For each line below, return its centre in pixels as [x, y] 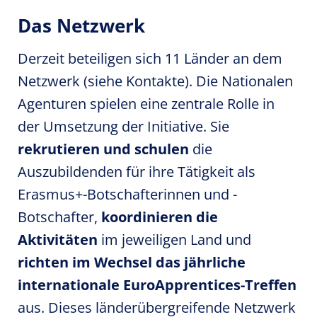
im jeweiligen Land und [174, 240]
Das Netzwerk [81, 25]
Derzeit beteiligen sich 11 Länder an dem [150, 58]
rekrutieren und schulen [103, 149]
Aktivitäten [58, 240]
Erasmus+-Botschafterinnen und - [127, 194]
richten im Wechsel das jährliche [132, 262]
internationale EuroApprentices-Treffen [157, 285]
